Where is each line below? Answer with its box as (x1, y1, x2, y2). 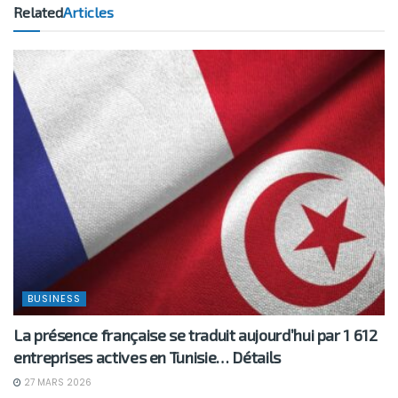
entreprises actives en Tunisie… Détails (13, 346, 281, 367)
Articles (63, 3, 114, 20)
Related (13, 3, 63, 20)
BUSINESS (28, 291, 81, 306)
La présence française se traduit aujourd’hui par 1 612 (13, 324, 378, 345)
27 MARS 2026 (21, 375, 92, 389)
